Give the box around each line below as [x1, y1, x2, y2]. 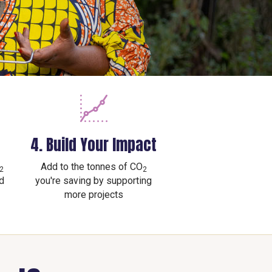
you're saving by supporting [35, 175, 152, 187]
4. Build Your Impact [30, 134, 157, 157]
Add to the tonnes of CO [40, 161, 143, 173]
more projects [64, 189, 123, 201]
